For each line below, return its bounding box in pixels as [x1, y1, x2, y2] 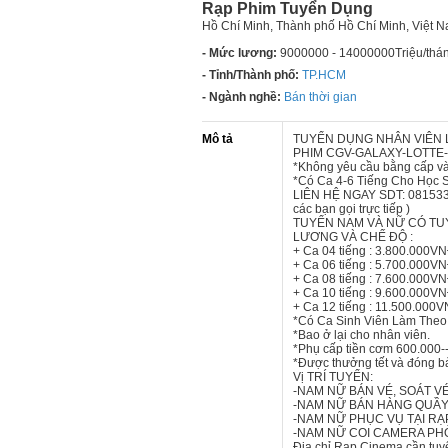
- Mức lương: [202, 46, 277, 60]
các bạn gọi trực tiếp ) [293, 202, 410, 216]
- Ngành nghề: [202, 90, 281, 104]
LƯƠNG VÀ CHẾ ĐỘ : [293, 230, 413, 244]
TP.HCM [302, 68, 346, 82]
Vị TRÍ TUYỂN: [293, 370, 373, 384]
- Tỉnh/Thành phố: [202, 68, 299, 82]
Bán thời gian [284, 90, 357, 104]
